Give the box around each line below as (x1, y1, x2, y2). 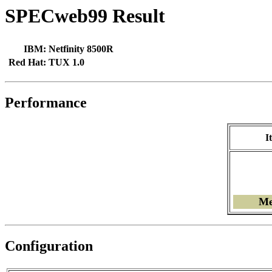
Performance (5, 95, 87, 111)
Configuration (5, 238, 93, 254)
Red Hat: (8, 57, 46, 68)
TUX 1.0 (49, 57, 84, 68)
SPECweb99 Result (5, 5, 165, 27)
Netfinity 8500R (49, 44, 114, 55)
